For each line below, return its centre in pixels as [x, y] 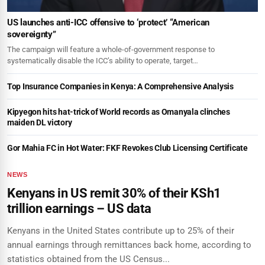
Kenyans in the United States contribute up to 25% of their [121, 230]
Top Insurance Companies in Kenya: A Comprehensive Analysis [120, 86]
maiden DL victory [40, 122]
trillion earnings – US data [79, 208]
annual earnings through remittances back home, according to [129, 245]
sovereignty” [32, 34]
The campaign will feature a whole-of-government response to [111, 49]
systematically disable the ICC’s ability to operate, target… [103, 60]
